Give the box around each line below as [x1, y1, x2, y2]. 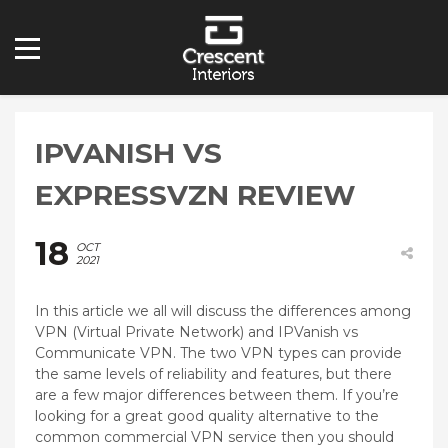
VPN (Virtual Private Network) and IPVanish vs [35, 322, 358, 341]
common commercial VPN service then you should [35, 427, 394, 446]
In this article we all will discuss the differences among [35, 301, 411, 320]
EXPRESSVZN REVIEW [35, 177, 356, 212]
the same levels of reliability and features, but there [35, 364, 392, 383]
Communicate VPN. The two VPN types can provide [35, 343, 402, 362]
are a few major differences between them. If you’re [35, 385, 399, 404]
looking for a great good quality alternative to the [35, 406, 379, 425]
